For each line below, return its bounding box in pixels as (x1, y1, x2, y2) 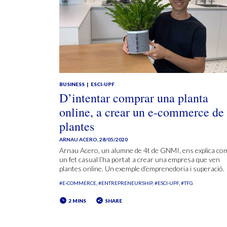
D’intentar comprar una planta (59, 89, 208, 106)
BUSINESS (59, 81, 86, 87)
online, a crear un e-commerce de (59, 103, 224, 120)
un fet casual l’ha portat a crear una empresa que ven (59, 155, 220, 164)
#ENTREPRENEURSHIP (98, 179, 153, 186)
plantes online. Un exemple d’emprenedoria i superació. (59, 164, 224, 173)
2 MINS (67, 197, 88, 204)
